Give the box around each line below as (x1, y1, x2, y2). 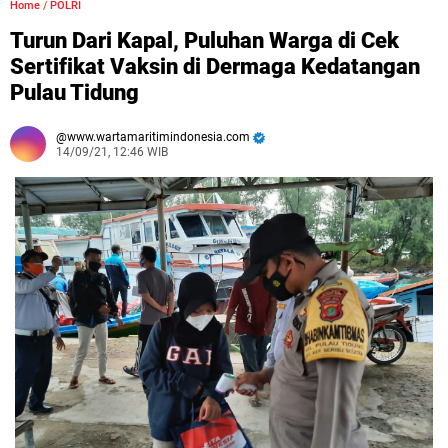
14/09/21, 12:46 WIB (56, 145, 168, 160)
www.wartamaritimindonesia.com (67, 130, 250, 145)
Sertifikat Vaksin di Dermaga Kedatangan (10, 54, 420, 80)
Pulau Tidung (10, 80, 139, 106)
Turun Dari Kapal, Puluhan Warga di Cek (10, 28, 399, 54)
